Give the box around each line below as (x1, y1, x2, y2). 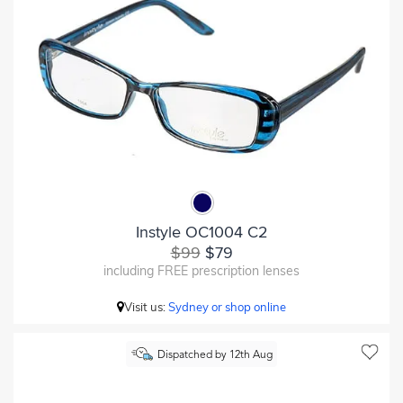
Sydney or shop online (168, 299, 286, 314)
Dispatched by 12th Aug (157, 350, 273, 361)
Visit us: (124, 299, 168, 314)
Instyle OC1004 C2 (135, 221, 268, 242)
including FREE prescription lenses (103, 262, 300, 279)
